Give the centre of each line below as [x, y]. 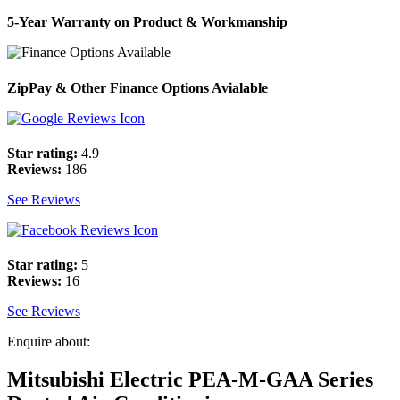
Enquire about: [49, 342]
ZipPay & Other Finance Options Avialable [137, 87]
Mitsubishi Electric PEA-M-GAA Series [190, 379]
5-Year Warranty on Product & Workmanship [147, 22]
